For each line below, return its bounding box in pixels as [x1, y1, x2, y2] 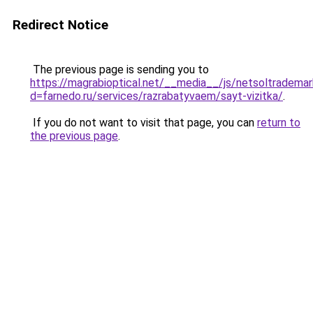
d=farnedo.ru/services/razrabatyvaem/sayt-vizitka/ [30, 89, 283, 103]
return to [257, 116, 300, 129]
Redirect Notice [13, 17, 108, 33]
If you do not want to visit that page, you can [30, 116, 257, 129]
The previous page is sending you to [30, 63, 209, 76]
